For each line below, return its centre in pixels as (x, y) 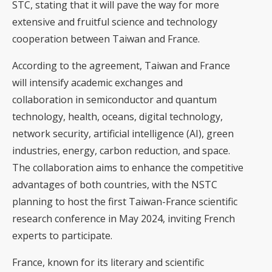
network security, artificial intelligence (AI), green (123, 134)
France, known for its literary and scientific (108, 263)
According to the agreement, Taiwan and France (121, 66)
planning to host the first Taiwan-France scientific (125, 202)
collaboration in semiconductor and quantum (114, 100)
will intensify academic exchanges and (97, 83)
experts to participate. (62, 236)
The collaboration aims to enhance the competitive (128, 168)
